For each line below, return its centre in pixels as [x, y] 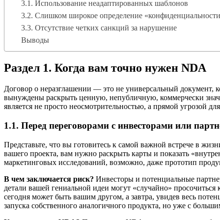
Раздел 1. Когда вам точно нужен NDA [105, 68]
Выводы [35, 40]
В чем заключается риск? [49, 179]
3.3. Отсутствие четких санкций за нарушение [99, 28]
